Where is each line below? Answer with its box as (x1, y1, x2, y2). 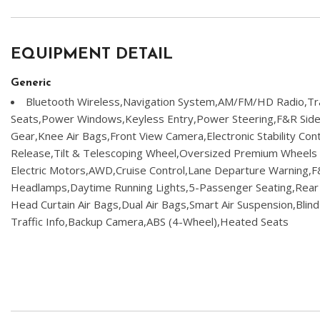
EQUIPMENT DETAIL (11, 46, 173, 63)
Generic (11, 78, 51, 89)
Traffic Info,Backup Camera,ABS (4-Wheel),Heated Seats (11, 214, 289, 229)
